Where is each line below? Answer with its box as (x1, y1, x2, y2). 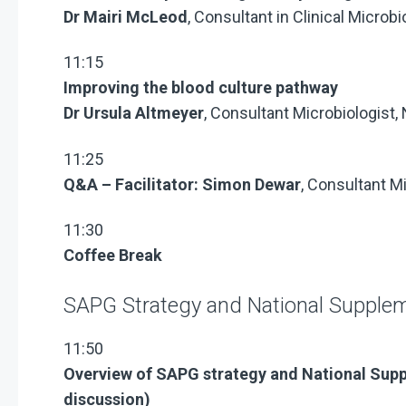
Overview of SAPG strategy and (63, 363, 302, 383)
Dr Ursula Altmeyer (63, 103, 204, 123)
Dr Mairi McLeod (63, 6, 188, 26)
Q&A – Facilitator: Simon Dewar (63, 174, 301, 194)
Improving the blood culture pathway (63, 78, 338, 98)
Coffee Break (63, 246, 162, 266)
